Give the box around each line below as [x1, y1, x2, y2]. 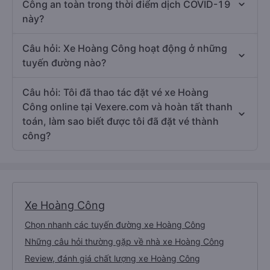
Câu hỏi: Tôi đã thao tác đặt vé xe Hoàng [22, 86, 209, 99]
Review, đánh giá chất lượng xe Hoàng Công [25, 253, 200, 264]
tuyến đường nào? [22, 57, 106, 69]
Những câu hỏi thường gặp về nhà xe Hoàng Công [25, 236, 224, 247]
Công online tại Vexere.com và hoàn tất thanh [22, 101, 233, 113]
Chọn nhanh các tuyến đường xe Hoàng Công [25, 219, 206, 230]
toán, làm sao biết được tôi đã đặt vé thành [22, 115, 219, 128]
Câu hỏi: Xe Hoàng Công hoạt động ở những [22, 42, 227, 55]
